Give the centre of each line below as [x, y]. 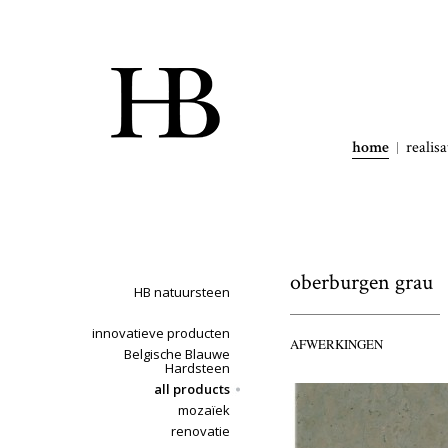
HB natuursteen [182, 292]
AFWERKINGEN [336, 344]
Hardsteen [197, 368]
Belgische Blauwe [177, 354]
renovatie [200, 431]
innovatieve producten [161, 333]
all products [192, 389]
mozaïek [204, 410]
